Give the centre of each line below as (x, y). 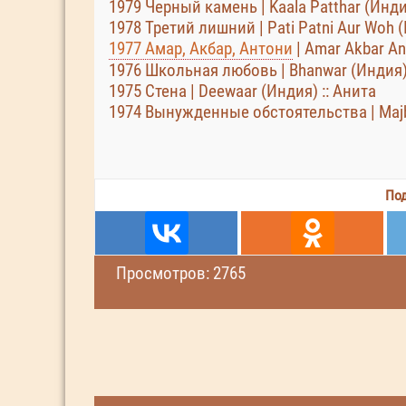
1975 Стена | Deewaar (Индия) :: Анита (242, 91)
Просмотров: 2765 (181, 273)
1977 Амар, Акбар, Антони (201, 48)
